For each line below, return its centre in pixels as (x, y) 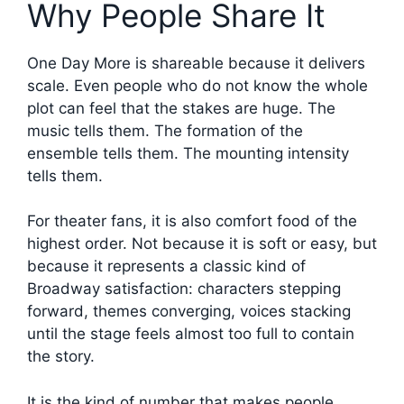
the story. (61, 357)
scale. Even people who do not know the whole (197, 85)
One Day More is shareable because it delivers (196, 63)
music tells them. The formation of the (165, 130)
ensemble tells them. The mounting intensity (188, 153)
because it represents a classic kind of (166, 266)
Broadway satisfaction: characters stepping (184, 289)
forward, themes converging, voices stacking (189, 312)
